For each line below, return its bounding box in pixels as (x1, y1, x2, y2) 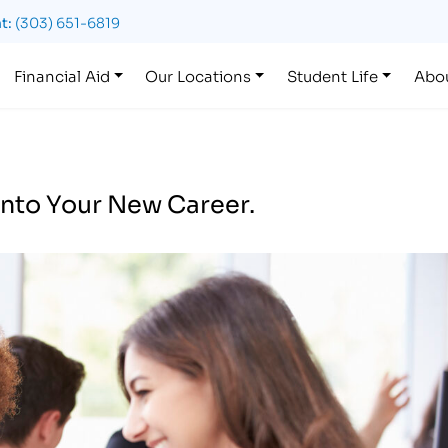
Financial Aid (13, 63, 110, 86)
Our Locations (145, 63, 252, 86)
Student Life (287, 63, 379, 86)
